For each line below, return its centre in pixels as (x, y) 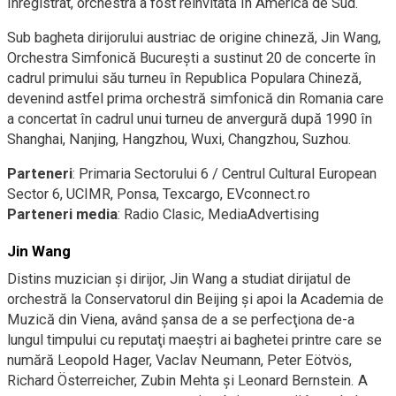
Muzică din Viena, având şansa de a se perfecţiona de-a (181, 320)
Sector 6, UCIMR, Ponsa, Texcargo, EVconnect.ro (159, 194)
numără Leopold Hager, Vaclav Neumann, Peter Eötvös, (179, 361)
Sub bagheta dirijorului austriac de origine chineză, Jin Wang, (194, 38)
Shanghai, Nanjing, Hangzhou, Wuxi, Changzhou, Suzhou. (179, 140)
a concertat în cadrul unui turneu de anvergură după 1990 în (190, 119)
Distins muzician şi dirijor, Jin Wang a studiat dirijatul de (179, 279)
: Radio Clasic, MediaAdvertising (218, 215)
